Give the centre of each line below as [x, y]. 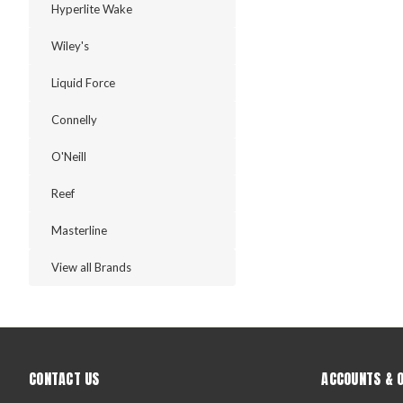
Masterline [79, 230]
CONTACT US [64, 379]
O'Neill [69, 157]
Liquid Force [83, 83]
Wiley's [70, 46]
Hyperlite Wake [92, 9]
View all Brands [91, 267]
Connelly [74, 120]
